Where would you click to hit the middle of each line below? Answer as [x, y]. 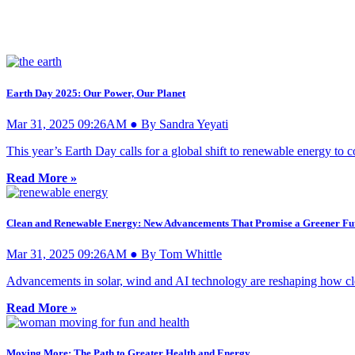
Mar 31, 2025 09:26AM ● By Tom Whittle [114, 254]
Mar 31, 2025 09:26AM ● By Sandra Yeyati [117, 124]
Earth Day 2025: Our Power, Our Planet [96, 93]
